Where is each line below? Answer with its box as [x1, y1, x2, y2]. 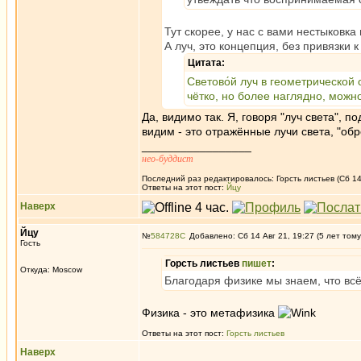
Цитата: [188, 57, 225, 68]
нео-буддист [142, 153, 193, 164]
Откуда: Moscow [20, 265, 82, 274]
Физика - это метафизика [142, 306, 278, 319]
